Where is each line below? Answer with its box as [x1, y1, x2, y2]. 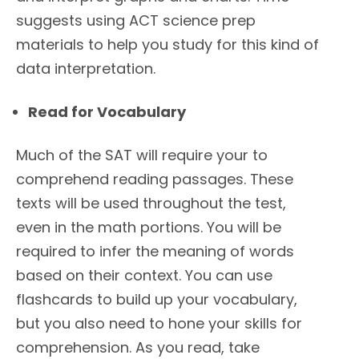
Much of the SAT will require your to [16, 145, 268, 166]
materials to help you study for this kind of [16, 34, 319, 55]
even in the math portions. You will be [16, 217, 281, 238]
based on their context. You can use [16, 265, 272, 286]
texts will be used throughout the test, [16, 193, 286, 214]
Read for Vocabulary [28, 102, 186, 123]
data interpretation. [16, 58, 155, 79]
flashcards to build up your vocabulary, [16, 289, 297, 310]
